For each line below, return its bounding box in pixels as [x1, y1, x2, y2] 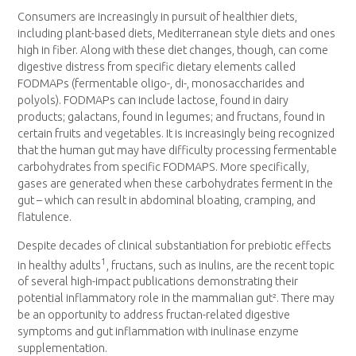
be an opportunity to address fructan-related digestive [17, 308, 291, 322]
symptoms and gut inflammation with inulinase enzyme [17, 325, 300, 339]
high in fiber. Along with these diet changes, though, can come [17, 44, 329, 57]
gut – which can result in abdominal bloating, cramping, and [17, 194, 316, 207]
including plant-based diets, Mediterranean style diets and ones [17, 27, 336, 41]
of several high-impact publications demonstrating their [17, 275, 299, 288]
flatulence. [17, 211, 72, 224]
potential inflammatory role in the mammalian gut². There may [17, 292, 335, 305]
